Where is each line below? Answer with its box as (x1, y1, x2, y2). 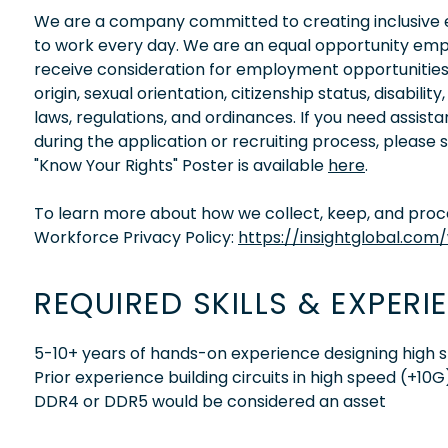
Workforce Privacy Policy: (34, 225, 238, 249)
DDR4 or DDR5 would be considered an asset (34, 389, 386, 413)
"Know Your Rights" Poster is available (34, 153, 328, 177)
